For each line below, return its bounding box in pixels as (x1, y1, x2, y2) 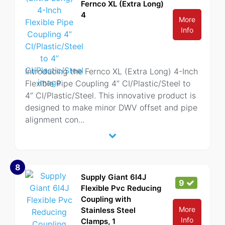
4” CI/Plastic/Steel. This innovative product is (25, 90, 196, 100)
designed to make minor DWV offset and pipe (25, 102, 197, 113)
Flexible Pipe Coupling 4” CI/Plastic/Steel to (25, 78, 190, 88)
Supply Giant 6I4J (81, 172, 146, 182)
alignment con (25, 115, 78, 125)
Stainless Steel (81, 205, 136, 215)
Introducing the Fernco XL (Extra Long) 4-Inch (25, 66, 198, 76)
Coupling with (81, 194, 131, 204)
